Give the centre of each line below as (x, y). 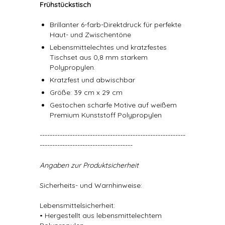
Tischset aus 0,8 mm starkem (99, 57)
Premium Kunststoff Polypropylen (106, 115)
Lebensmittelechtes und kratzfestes (108, 47)
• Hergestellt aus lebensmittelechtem (101, 215)
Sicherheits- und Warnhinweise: (91, 185)
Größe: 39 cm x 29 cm (86, 92)
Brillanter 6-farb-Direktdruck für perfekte (116, 25)
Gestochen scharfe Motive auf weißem (113, 105)
